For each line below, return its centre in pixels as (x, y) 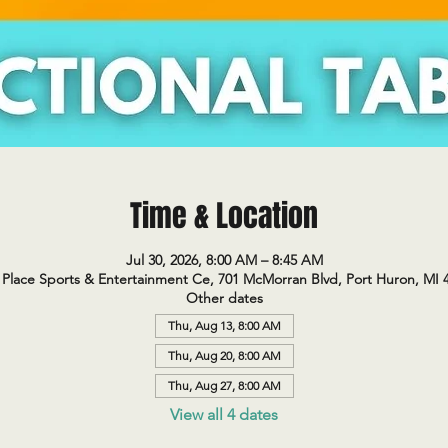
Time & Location (224, 216)
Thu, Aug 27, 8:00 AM (224, 385)
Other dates (224, 298)
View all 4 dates (224, 414)
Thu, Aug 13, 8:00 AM (224, 325)
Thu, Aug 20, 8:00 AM (224, 355)
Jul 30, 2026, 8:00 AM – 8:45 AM (224, 260)
